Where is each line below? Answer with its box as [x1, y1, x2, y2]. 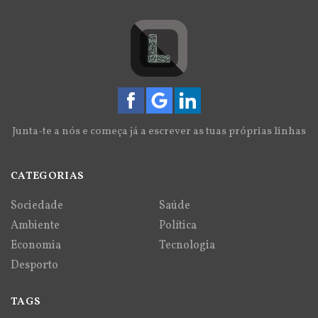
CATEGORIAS [11, 168, 84, 184]
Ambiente [11, 217, 60, 234]
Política [159, 217, 197, 234]
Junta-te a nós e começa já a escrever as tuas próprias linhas [12, 124, 306, 139]
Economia [11, 237, 61, 253]
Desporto [11, 257, 58, 273]
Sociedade [11, 197, 63, 214]
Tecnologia [159, 237, 215, 253]
